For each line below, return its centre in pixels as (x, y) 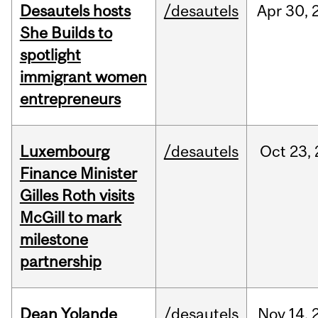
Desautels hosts (75, 11)
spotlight (50, 55)
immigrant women (83, 77)
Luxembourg (64, 152)
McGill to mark (70, 218)
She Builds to (66, 33)
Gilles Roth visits (77, 196)
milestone (54, 240)
